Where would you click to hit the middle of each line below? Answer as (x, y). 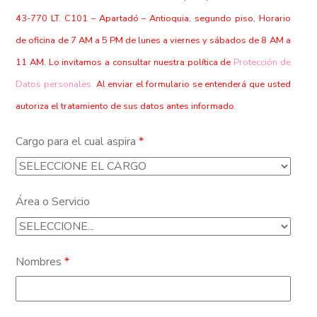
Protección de (262, 62)
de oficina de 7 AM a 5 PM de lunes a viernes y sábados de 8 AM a (153, 40)
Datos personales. (54, 84)
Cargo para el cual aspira (77, 142)
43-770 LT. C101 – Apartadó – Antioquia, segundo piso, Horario (153, 18)
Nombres (40, 262)
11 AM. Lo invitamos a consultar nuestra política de (125, 62)
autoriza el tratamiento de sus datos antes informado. (126, 106)
